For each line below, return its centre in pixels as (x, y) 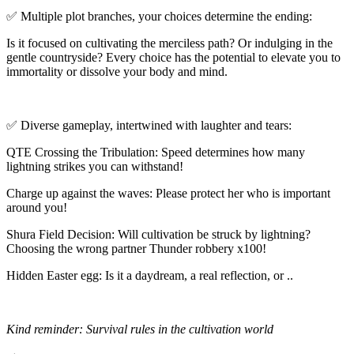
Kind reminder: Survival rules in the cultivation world (140, 330)
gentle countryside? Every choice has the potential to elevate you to (173, 58)
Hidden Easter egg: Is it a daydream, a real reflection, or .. (150, 276)
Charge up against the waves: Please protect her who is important (168, 194)
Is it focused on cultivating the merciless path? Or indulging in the (169, 43)
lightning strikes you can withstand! (95, 167)
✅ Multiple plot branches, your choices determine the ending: (159, 17)
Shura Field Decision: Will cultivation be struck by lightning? (158, 235)
